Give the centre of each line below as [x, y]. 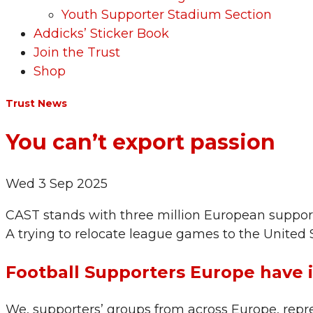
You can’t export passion [140, 143]
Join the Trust [77, 52]
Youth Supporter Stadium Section [167, 14]
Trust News [36, 104]
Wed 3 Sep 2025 [57, 184]
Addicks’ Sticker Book [101, 33]
